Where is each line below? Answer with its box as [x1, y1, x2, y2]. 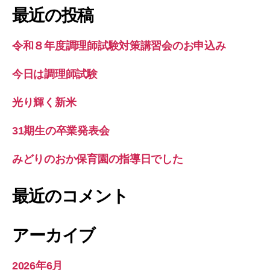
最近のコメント [12, 186, 128, 206]
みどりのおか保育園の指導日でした [12, 152, 183, 165]
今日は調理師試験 [12, 67, 98, 80]
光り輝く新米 [12, 96, 77, 108]
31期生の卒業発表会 [12, 124, 110, 137]
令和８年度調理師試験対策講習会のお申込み [12, 39, 226, 52]
